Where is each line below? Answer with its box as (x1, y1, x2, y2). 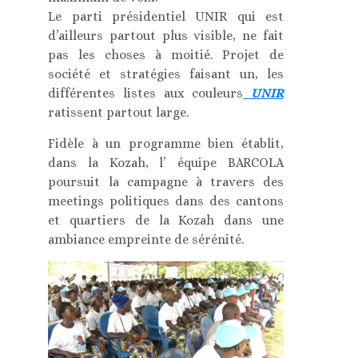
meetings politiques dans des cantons (48, 193, 284, 209)
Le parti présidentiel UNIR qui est (48, 9, 284, 25)
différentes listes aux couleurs (48, 86, 244, 101)
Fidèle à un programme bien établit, (48, 136, 284, 152)
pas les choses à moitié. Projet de (48, 47, 284, 63)
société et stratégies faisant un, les (48, 66, 284, 82)
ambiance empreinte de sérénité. (48, 232, 245, 248)
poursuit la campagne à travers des (48, 174, 284, 190)
